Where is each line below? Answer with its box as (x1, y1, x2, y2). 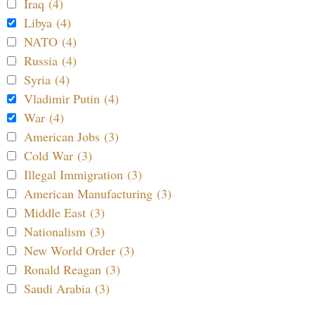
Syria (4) (24, 70, 70, 88)
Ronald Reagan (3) (24, 260, 120, 278)
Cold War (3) (24, 146, 92, 164)
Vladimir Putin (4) (24, 89, 119, 107)
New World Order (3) (24, 241, 134, 259)
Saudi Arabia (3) (24, 279, 110, 297)
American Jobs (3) (24, 127, 119, 145)
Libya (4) (24, 13, 71, 31)
